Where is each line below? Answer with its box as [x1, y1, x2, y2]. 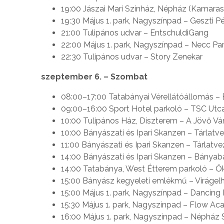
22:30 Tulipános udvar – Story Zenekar [61, 51, 202, 61]
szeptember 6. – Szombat [41, 71, 147, 81]
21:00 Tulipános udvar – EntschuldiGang [61, 27, 208, 37]
